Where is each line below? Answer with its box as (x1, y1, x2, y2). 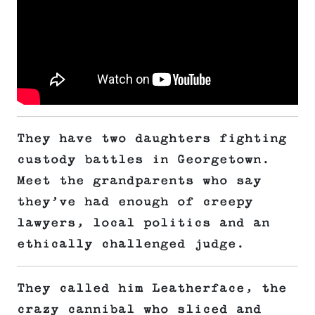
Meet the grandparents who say (17, 174, 262, 188)
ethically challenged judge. (17, 237, 245, 252)
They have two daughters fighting (17, 131, 287, 146)
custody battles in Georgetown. (17, 153, 270, 167)
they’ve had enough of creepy (17, 195, 253, 210)
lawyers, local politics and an (17, 216, 270, 231)
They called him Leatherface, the (17, 281, 287, 296)
